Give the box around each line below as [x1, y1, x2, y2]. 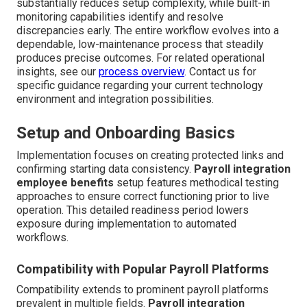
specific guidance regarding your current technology [16, 78, 263, 92]
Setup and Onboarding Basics [16, 123, 235, 143]
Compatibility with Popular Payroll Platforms [16, 261, 269, 276]
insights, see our [16, 64, 99, 78]
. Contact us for [184, 64, 256, 78]
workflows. [16, 230, 69, 244]
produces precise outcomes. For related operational [16, 51, 265, 64]
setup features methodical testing [114, 175, 279, 189]
